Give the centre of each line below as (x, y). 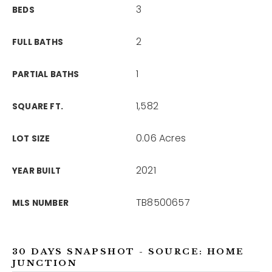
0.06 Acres (161, 138)
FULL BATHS (38, 42)
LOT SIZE (31, 139)
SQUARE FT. (38, 107)
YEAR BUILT (36, 171)
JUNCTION (45, 263)
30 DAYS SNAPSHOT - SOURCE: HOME (128, 252)
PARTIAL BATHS (46, 74)
